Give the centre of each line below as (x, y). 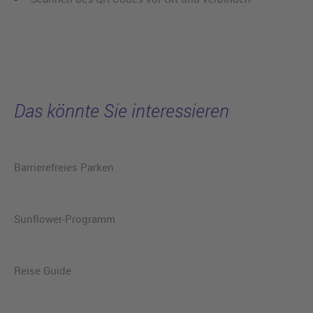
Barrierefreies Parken (64, 167)
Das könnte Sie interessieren (122, 110)
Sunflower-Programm (65, 218)
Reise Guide (43, 270)
